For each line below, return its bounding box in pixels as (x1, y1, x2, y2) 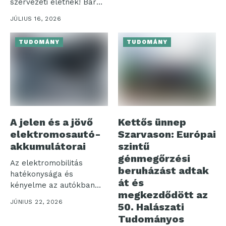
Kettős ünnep (118, 116, 186, 128)
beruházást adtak (118, 164, 209, 177)
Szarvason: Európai (118, 128, 216, 140)
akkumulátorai (10, 140, 86, 152)
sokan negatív (10, 9, 62, 18)
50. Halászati (118, 200, 184, 213)
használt (10, 191, 42, 201)
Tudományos (118, 212, 184, 225)
